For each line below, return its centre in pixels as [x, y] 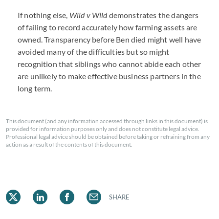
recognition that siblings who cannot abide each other [109, 64]
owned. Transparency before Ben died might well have [109, 39]
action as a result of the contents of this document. [69, 144]
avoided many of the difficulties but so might [94, 52]
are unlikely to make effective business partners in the [109, 76]
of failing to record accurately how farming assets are [108, 27]
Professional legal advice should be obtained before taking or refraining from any [108, 137]
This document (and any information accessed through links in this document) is [107, 121]
